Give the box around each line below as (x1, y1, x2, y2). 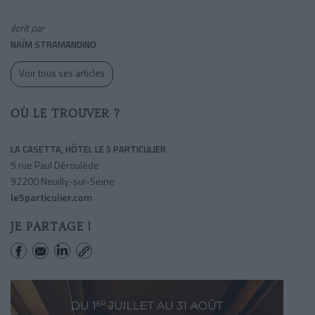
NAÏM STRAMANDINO (11, 37, 96, 51)
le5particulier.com (11, 189, 92, 205)
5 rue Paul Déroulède (11, 157, 99, 172)
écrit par (11, 20, 44, 35)
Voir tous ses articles (19, 65, 105, 80)
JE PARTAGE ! (11, 219, 91, 233)
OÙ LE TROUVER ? (11, 106, 120, 120)
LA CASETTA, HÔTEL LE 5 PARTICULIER (11, 141, 166, 156)
